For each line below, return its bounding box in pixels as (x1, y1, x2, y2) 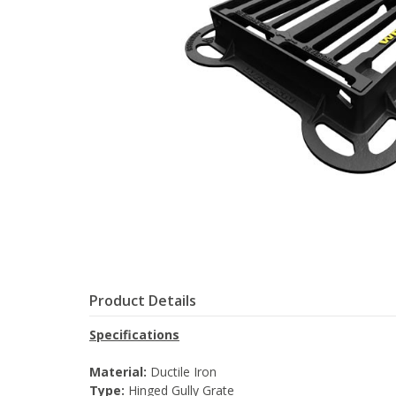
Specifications (89, 326, 179, 344)
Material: (89, 363, 147, 381)
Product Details (89, 291, 196, 311)
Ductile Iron (147, 363, 217, 381)
